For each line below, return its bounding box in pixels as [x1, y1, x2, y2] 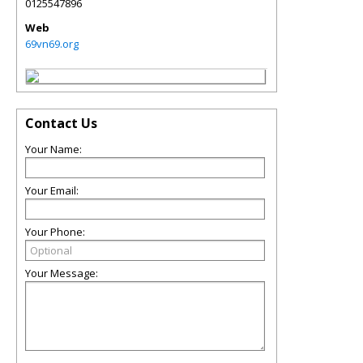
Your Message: [25, 266, 98, 280]
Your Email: [25, 183, 79, 198]
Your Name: [25, 142, 82, 156]
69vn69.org [25, 36, 79, 51]
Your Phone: [25, 224, 85, 239]
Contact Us [25, 114, 97, 132]
